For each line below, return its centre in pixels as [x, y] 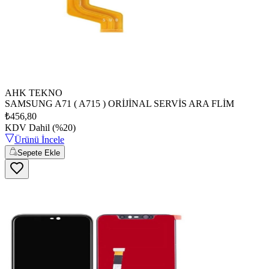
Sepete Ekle [39, 153]
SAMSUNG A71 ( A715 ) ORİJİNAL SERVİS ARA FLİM [119, 104]
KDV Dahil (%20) [40, 128]
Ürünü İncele [39, 140]
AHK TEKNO [34, 93]
